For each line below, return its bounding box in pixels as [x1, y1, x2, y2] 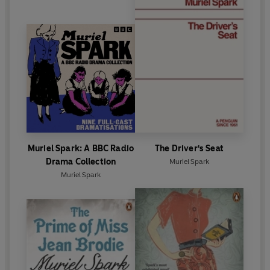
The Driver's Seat [155, 143, 224, 154]
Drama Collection [45, 156, 116, 167]
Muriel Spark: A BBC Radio [28, 143, 134, 154]
